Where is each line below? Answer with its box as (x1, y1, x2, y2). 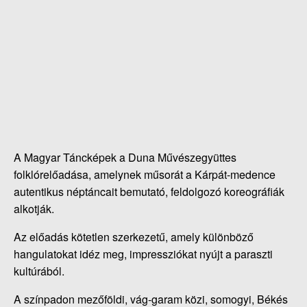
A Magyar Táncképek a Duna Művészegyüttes (14, 149, 236, 166)
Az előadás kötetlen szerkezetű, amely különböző (14, 229, 254, 245)
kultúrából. (14, 263, 64, 280)
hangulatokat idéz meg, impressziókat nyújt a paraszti (14, 246, 273, 262)
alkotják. (14, 201, 54, 217)
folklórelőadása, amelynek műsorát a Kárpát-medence (14, 167, 275, 183)
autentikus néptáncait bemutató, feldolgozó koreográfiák (14, 184, 284, 200)
